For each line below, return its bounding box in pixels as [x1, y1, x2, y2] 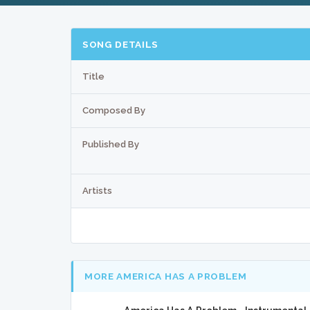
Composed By [82, 104, 145, 116]
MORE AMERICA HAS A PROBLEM [84, 271, 247, 282]
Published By [82, 138, 139, 149]
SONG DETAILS [82, 38, 159, 50]
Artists [82, 185, 112, 196]
